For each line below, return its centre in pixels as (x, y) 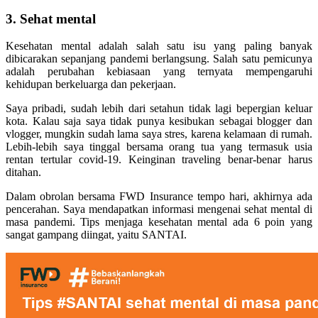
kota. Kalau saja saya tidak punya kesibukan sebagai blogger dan (159, 121)
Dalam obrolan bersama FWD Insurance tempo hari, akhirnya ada (159, 197)
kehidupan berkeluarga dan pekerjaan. (91, 84)
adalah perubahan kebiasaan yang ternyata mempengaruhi (159, 72)
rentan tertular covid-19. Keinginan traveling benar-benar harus (159, 160)
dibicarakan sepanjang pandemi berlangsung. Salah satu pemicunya (159, 59)
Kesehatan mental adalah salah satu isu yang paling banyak (159, 46)
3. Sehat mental (51, 18)
